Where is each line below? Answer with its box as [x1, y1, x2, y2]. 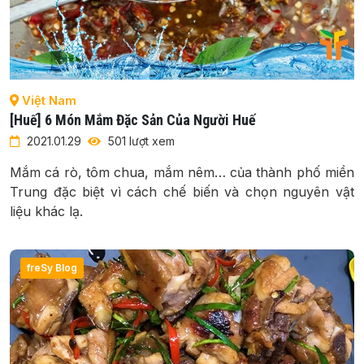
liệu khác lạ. [10, 202, 83, 219]
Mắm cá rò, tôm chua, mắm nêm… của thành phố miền [10, 163, 354, 180]
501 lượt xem [105, 133, 175, 148]
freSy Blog [27, 261, 77, 274]
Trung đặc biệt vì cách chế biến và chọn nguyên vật [10, 183, 354, 200]
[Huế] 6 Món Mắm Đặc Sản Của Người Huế [10, 110, 256, 128]
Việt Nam [19, 92, 76, 108]
